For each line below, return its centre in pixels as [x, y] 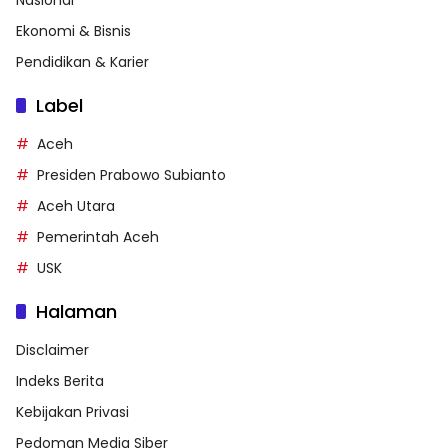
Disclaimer [52, 349]
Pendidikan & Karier [82, 61]
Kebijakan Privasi [72, 411]
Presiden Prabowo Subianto [131, 174]
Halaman [76, 311]
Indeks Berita [60, 380]
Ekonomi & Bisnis [73, 30]
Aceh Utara [76, 205]
